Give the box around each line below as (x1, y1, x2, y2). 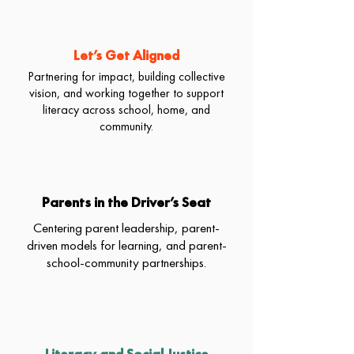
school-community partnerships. (47, 254, 206, 271)
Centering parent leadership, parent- (33, 219, 220, 236)
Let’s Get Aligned (73, 46, 179, 64)
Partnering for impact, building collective (28, 68, 225, 85)
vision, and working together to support (29, 85, 224, 101)
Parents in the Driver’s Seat (42, 193, 211, 211)
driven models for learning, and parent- (26, 236, 227, 254)
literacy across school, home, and (43, 101, 210, 118)
